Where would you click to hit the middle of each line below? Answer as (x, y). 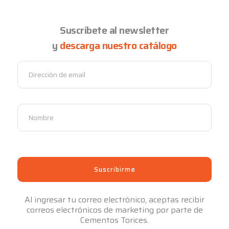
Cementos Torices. (114, 220)
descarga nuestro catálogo (118, 46)
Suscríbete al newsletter (114, 30)
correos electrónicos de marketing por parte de (114, 210)
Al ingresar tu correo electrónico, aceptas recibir (114, 200)
